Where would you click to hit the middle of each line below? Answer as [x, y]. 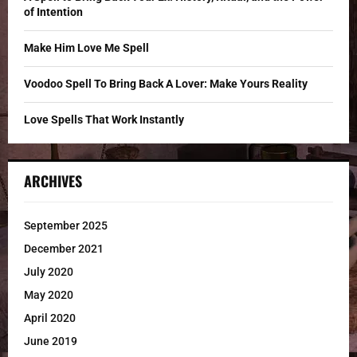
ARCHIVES [53, 180]
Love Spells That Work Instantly [104, 119]
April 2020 [50, 318]
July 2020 [49, 271]
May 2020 [49, 294]
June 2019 [51, 341]
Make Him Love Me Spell [86, 47]
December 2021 [64, 248]
